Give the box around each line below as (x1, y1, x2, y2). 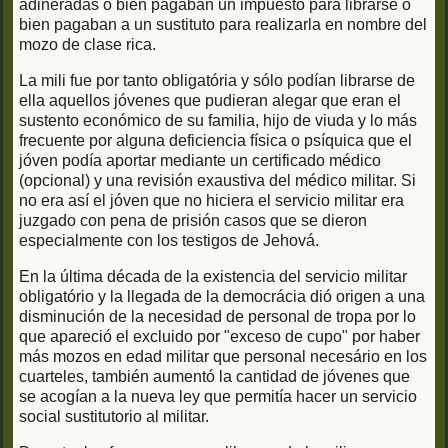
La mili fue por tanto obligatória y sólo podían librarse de (19, 71, 415, 89)
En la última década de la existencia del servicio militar (19, 267, 407, 285)
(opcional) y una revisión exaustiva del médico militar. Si (19, 171, 416, 189)
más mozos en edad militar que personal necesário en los (19, 347, 427, 365)
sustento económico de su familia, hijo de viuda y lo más (19, 111, 417, 129)
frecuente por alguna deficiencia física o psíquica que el (19, 131, 412, 149)
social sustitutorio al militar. (19, 407, 209, 425)
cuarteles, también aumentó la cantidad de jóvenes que (19, 367, 410, 385)
